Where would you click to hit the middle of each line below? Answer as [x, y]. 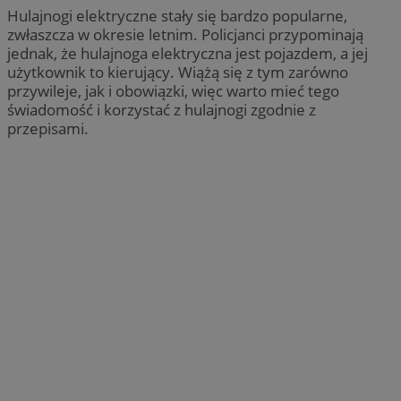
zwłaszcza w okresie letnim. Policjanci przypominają [185, 34]
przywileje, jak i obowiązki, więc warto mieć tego [173, 90]
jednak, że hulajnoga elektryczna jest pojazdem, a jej [188, 53]
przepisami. [48, 128]
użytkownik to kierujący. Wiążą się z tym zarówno [178, 72]
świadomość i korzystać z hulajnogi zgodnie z [162, 109]
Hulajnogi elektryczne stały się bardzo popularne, [177, 15]
